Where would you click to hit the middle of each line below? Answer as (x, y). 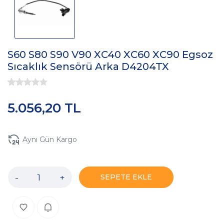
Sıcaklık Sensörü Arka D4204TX (88, 67)
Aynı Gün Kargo (49, 139)
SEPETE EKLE (126, 177)
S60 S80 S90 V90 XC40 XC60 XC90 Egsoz (110, 55)
